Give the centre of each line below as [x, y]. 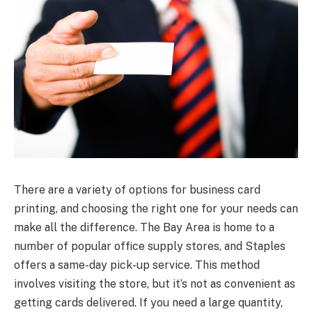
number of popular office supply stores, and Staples [150, 246]
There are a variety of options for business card [137, 189]
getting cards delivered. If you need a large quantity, [148, 302]
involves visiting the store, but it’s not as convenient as [155, 283]
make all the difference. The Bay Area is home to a [144, 227]
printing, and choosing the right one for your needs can [156, 208]
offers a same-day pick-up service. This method [137, 265]
